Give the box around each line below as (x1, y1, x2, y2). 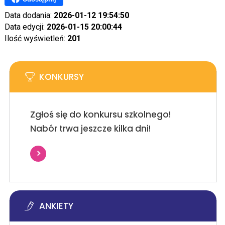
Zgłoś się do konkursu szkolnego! (30, 108, 171, 121)
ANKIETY (39, 200, 73, 212)
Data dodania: (4, 11, 54, 20)
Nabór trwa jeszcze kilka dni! (30, 123, 151, 135)
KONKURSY (39, 71, 84, 83)
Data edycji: (4, 22, 47, 32)
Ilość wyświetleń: (4, 34, 67, 43)
